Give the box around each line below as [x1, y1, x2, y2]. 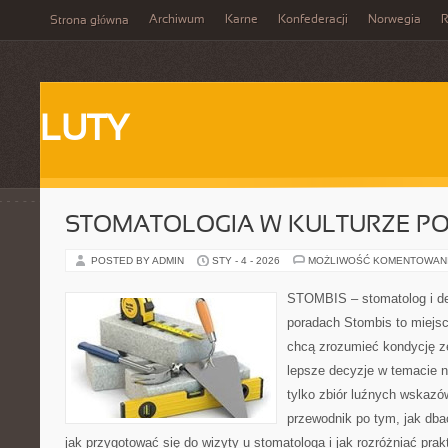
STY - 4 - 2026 [212, 255, 280, 266]
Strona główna [50, 15, 129, 27]
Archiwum [149, 14, 205, 26]
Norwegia [368, 14, 421, 26]
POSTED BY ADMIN [91, 255, 187, 266]
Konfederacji [278, 14, 348, 26]
